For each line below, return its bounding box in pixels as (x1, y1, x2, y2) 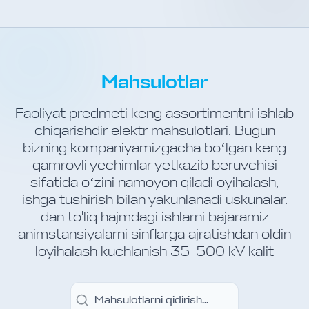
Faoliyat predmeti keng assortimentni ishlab (15, 105, 294, 122)
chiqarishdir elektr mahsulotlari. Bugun (34, 122, 275, 139)
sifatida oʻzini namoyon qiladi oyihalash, (30, 174, 279, 191)
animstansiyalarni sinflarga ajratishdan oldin (18, 226, 291, 243)
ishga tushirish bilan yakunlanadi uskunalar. (21, 191, 288, 208)
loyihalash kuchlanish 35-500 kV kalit (35, 243, 274, 260)
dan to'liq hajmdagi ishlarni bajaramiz (40, 208, 269, 226)
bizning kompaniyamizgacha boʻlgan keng (23, 139, 286, 157)
